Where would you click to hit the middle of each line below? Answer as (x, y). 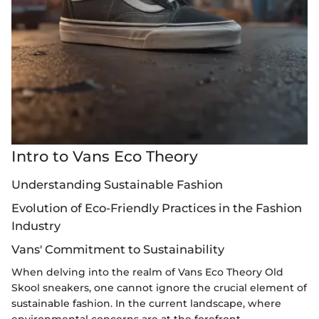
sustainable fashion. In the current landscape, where (146, 304)
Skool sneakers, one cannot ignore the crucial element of (159, 288)
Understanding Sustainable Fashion (117, 184)
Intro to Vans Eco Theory (105, 156)
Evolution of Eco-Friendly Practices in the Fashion (157, 208)
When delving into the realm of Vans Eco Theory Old (147, 272)
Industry (36, 225)
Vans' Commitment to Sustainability (118, 249)
